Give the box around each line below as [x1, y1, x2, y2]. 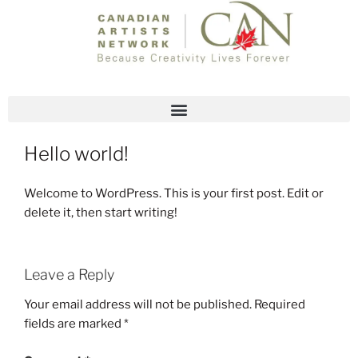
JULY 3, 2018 [24, 125, 99, 137]
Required [254, 297, 305, 312]
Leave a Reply [24, 265, 114, 283]
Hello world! [24, 142, 129, 166]
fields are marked [24, 316, 124, 332]
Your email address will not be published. [24, 297, 252, 312]
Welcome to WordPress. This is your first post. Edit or [24, 186, 324, 201]
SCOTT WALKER [121, 125, 215, 137]
